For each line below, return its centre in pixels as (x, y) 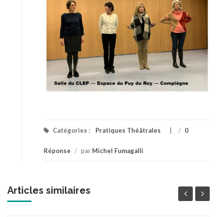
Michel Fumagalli (118, 151)
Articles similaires (49, 190)
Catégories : (71, 130)
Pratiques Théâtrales (128, 130)
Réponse (57, 151)
